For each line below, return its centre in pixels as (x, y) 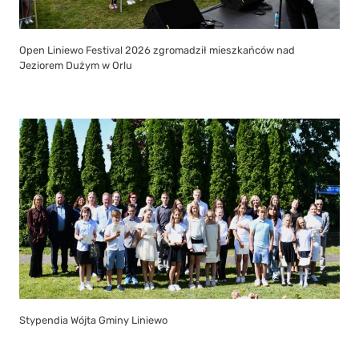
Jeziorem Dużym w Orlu (76, 65)
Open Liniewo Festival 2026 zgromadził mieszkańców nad (157, 50)
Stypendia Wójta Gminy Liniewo (93, 320)
